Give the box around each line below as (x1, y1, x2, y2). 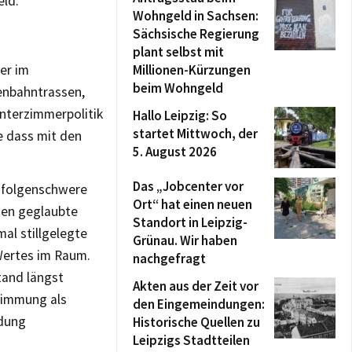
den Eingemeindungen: (133, 295, 265, 313)
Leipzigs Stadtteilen (133, 332, 250, 349)
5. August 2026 (133, 143, 217, 160)
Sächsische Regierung (133, 25, 259, 42)
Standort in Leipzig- (133, 214, 247, 231)
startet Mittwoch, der (133, 125, 258, 142)
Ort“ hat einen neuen (133, 196, 252, 213)
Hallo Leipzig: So (133, 107, 227, 124)
